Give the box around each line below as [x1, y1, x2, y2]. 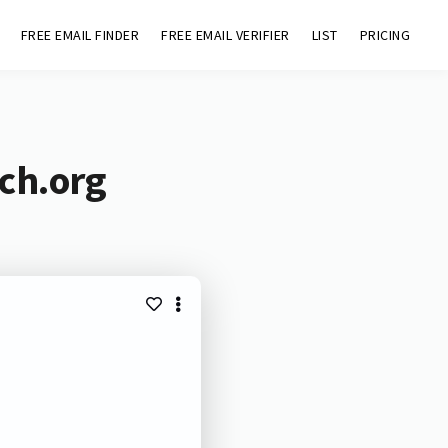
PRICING [359, 26, 411, 44]
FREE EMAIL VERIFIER [161, 26, 290, 44]
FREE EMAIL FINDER [20, 26, 140, 44]
